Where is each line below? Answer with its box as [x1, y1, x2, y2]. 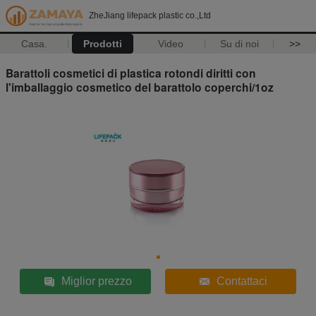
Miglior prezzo [61, 274, 133, 287]
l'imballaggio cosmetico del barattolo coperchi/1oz [6, 78, 274, 95]
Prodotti [83, 38, 122, 49]
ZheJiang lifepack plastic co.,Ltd [89, 11, 211, 20]
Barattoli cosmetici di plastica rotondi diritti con [6, 64, 256, 81]
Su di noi [219, 38, 259, 49]
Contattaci [216, 274, 267, 287]
